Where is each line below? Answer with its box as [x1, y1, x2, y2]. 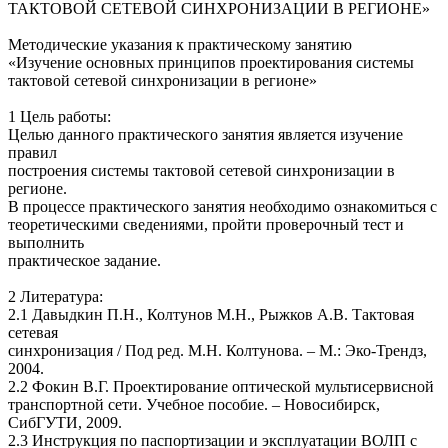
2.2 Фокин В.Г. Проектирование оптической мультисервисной [8, 378, 434, 396]
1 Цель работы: [8, 108, 111, 126]
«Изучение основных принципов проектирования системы [8, 54, 414, 72]
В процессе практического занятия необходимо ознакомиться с [8, 198, 437, 216]
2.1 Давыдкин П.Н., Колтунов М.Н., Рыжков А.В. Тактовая [8, 306, 414, 324]
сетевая [8, 324, 58, 342]
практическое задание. [8, 252, 161, 270]
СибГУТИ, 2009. [8, 414, 122, 432]
